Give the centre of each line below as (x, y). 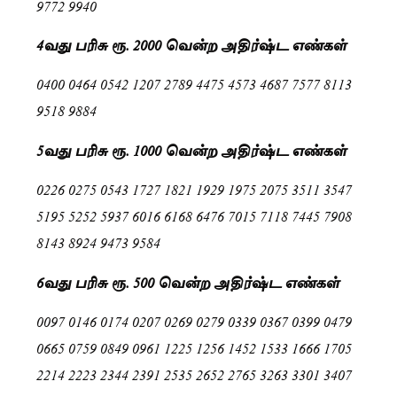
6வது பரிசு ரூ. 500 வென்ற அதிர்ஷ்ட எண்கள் (188, 281)
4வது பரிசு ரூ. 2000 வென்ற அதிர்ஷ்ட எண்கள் (191, 44)
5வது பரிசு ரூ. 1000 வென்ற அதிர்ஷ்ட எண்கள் (191, 149)
